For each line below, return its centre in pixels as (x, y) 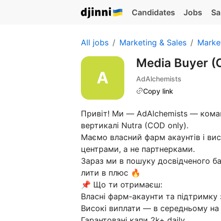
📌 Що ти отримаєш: (122, 184)
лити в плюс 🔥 (111, 173)
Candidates (153, 12)
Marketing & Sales (153, 42)
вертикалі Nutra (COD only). (135, 125)
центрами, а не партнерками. (138, 149)
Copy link (158, 91)
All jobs (95, 42)
